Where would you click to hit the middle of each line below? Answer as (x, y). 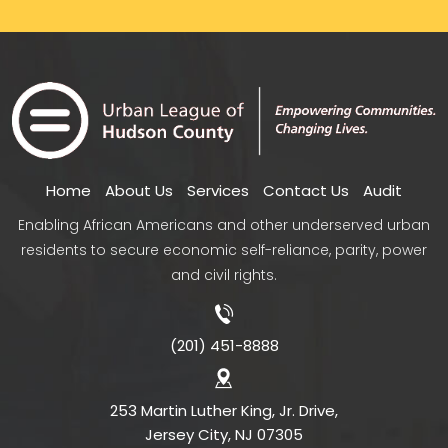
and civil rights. (224, 274)
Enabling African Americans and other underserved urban (224, 224)
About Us (139, 190)
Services (218, 190)
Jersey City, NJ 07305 (224, 434)
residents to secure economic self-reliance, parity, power (224, 249)
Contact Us (306, 190)
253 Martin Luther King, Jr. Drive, (224, 410)
